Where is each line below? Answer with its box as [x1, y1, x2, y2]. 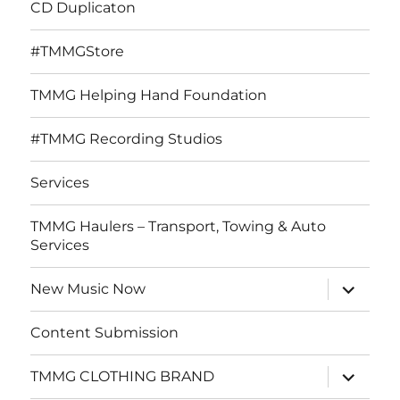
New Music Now [30, 280, 146, 298]
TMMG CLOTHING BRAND [30, 368, 215, 386]
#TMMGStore [30, 43, 125, 61]
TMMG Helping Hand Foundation [30, 87, 268, 104]
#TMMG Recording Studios [30, 130, 223, 148]
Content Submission [30, 324, 179, 342]
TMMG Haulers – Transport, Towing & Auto [30, 218, 327, 236]
